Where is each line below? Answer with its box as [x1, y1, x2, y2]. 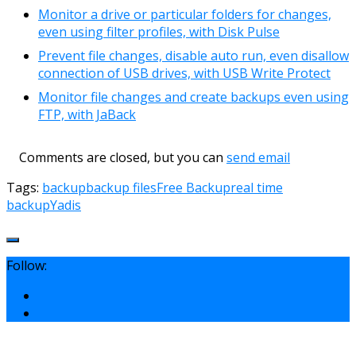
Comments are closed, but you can [6, 148, 226, 166]
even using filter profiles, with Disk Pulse [38, 22, 280, 41]
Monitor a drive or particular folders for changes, [38, 5, 331, 23]
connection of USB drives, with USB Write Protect [38, 64, 331, 82]
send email [226, 148, 290, 166]
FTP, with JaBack [38, 105, 136, 123]
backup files [86, 178, 157, 196]
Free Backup [157, 178, 230, 196]
